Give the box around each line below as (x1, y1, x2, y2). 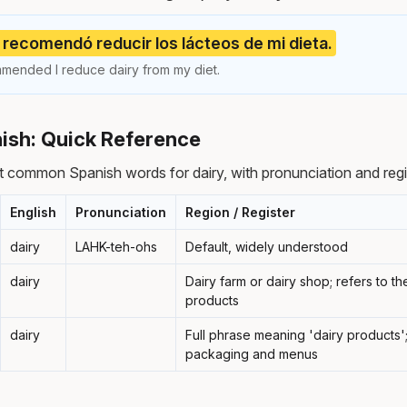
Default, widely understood (185, 238, 348, 254)
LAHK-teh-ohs (75, 238, 157, 254)
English (10, 203, 56, 220)
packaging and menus (185, 345, 318, 362)
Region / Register (185, 203, 295, 220)
